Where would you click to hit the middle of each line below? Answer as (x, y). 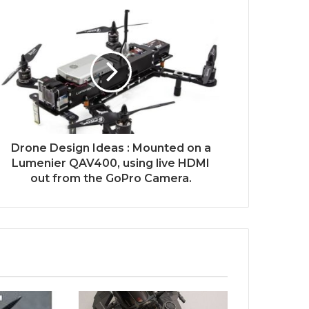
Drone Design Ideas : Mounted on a (111, 148)
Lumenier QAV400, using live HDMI (111, 163)
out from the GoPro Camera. (111, 179)
